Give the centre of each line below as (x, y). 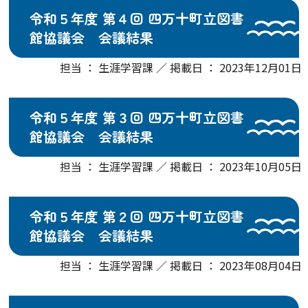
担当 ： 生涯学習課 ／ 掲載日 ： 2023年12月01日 (181, 67)
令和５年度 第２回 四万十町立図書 (137, 216)
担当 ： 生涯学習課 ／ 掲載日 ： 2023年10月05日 (181, 166)
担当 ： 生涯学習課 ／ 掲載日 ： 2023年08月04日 (181, 265)
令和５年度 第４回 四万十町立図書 (137, 18)
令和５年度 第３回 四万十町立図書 (137, 117)
